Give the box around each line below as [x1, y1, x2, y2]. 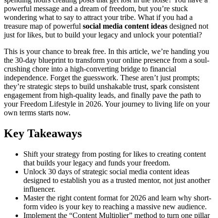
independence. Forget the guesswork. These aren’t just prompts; [4, 73, 200, 82]
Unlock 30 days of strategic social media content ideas [23, 167, 189, 176]
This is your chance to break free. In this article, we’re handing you [4, 47, 209, 56]
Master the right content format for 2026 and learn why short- [23, 193, 211, 202]
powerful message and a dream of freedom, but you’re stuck [4, 4, 188, 13]
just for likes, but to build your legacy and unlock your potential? [4, 31, 202, 39]
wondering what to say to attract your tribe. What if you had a [4, 13, 193, 22]
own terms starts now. [4, 109, 71, 117]
